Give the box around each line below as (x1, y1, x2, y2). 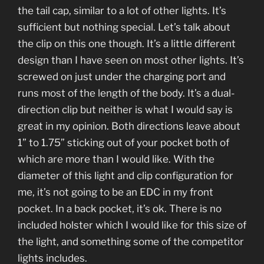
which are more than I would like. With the (18, 153, 214, 165)
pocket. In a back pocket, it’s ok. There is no (18, 202, 222, 214)
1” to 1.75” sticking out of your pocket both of (18, 136, 229, 148)
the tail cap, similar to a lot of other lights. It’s (18, 4, 226, 16)
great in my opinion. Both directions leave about (18, 120, 240, 132)
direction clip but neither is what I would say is (18, 103, 233, 115)
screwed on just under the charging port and (18, 70, 226, 82)
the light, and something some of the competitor (18, 235, 244, 247)
